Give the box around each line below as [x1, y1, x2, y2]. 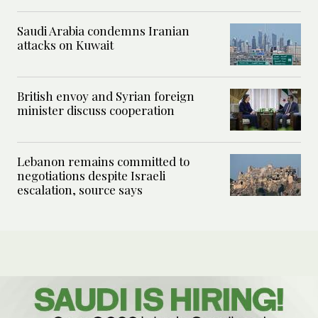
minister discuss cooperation [17, 102, 175, 118]
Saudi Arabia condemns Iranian [17, 22, 190, 38]
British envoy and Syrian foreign [17, 87, 194, 104]
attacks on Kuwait [17, 36, 114, 53]
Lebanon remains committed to [17, 153, 190, 169]
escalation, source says [17, 181, 143, 197]
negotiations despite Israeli [17, 167, 165, 183]
